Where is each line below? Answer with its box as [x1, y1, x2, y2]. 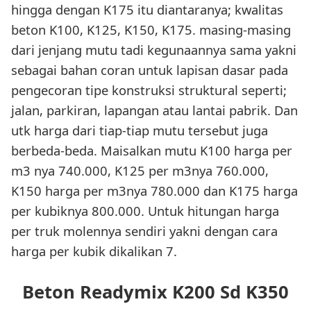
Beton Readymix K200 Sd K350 [22, 280, 289, 305]
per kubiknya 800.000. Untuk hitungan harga [11, 201, 279, 219]
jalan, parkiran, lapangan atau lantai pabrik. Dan [11, 101, 298, 119]
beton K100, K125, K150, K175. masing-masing [11, 20, 291, 38]
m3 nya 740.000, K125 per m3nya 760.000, [11, 161, 269, 179]
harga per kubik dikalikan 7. [11, 242, 177, 260]
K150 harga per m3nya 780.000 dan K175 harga [11, 181, 298, 199]
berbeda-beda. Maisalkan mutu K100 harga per [11, 141, 292, 159]
